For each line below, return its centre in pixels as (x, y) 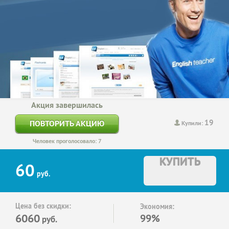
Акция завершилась (67, 105)
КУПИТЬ (180, 161)
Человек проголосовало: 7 (67, 141)
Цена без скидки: (43, 206)
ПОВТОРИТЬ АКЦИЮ (67, 123)
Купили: (193, 123)
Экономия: (157, 206)
